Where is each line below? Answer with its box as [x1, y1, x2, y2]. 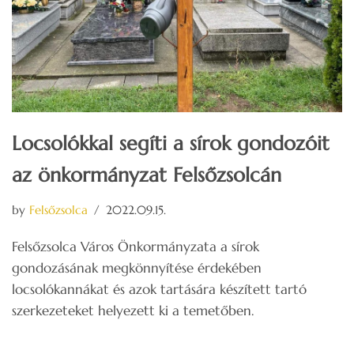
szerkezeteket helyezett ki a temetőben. [12, 301, 254, 319]
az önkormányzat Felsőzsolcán [12, 162, 281, 187]
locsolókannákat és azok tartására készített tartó [12, 280, 307, 298]
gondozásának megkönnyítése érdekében [12, 258, 262, 277]
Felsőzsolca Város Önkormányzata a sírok [12, 237, 259, 255]
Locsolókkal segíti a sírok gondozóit [12, 130, 330, 156]
